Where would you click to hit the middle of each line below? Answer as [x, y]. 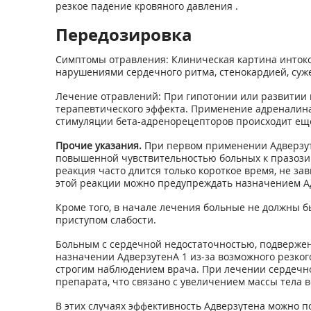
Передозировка [124, 34]
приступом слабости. [106, 220]
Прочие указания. [98, 145]
